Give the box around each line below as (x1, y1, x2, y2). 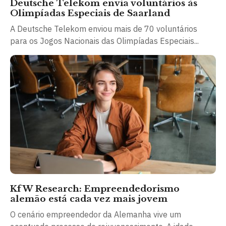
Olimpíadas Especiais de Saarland (10, 8, 170, 19)
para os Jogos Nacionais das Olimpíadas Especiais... (10, 35, 199, 46)
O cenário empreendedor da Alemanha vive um (10, 209, 181, 220)
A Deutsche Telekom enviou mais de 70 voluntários (10, 23, 197, 34)
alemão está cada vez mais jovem (10, 194, 167, 205)
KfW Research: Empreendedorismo (10, 184, 180, 195)
